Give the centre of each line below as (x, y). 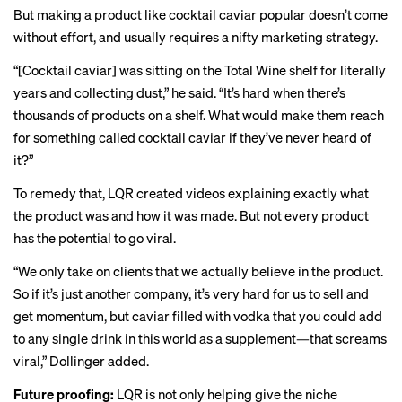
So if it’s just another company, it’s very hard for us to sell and (191, 293)
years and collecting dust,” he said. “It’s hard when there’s (179, 92)
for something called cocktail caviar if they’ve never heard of (192, 137)
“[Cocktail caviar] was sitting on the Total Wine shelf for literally (200, 70)
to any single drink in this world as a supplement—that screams (200, 338)
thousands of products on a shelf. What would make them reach (199, 115)
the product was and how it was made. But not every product (191, 215)
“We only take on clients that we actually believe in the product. (198, 271)
